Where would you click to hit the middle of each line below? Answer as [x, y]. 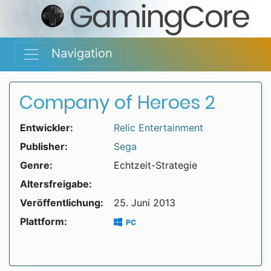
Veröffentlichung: [62, 203]
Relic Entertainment [158, 128]
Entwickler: [47, 128]
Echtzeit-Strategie [155, 165]
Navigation [77, 54]
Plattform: [44, 222]
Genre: [36, 165]
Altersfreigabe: [56, 184]
